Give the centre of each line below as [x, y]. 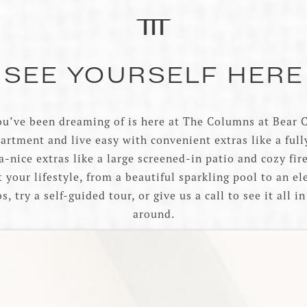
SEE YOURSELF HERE [153, 77]
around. [153, 214]
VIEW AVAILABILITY [153, 254]
